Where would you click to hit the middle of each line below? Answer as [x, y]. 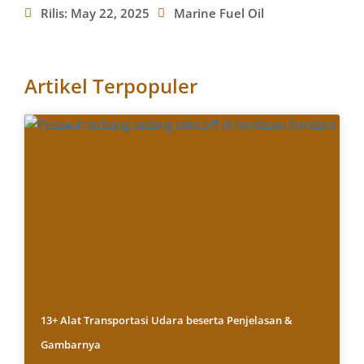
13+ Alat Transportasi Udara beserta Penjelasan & [167, 321]
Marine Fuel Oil [219, 13]
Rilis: [56, 13]
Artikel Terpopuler [111, 86]
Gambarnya [71, 345]
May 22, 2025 [110, 13]
